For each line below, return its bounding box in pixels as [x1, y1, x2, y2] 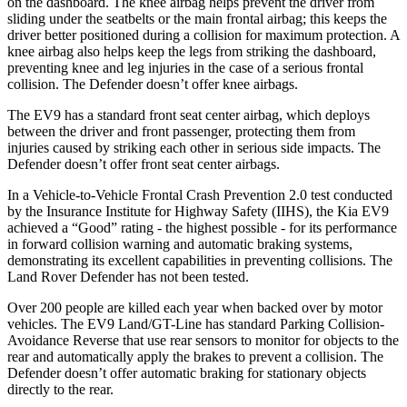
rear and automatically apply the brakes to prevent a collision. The [7, 348, 383, 364]
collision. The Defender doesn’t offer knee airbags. [7, 75, 298, 92]
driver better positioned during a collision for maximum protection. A [7, 26, 400, 43]
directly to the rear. [7, 381, 114, 397]
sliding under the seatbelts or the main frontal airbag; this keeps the [7, 10, 387, 26]
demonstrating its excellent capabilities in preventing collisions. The [7, 252, 392, 268]
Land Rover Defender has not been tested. [7, 268, 249, 284]
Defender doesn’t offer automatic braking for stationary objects [7, 364, 366, 381]
